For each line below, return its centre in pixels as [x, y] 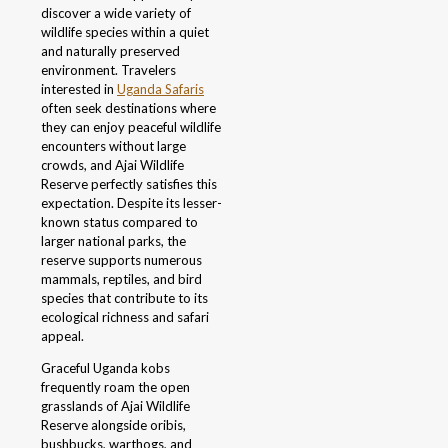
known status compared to [119, 222]
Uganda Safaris [160, 89]
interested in [79, 89]
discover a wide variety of [116, 13]
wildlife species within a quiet [125, 32]
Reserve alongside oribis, [113, 425]
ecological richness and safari [125, 317]
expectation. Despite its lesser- [131, 203]
